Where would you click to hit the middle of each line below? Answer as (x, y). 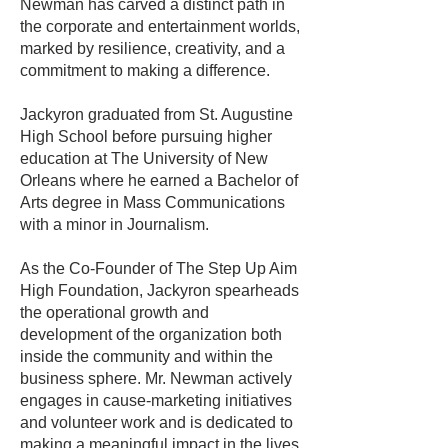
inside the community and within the (146, 356)
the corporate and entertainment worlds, (160, 26)
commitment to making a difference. (145, 70)
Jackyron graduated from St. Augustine (156, 114)
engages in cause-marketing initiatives (156, 400)
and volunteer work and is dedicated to (156, 422)
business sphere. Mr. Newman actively (156, 378)
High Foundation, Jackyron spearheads (159, 290)
